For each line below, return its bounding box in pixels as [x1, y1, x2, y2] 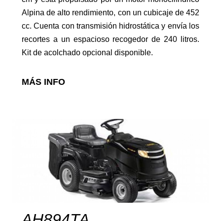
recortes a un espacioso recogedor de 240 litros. [22, 35, 199, 43]
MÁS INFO [22, 76, 65, 87]
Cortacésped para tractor [7, 208, 106, 218]
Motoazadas [7, 35, 56, 44]
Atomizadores [7, 121, 62, 131]
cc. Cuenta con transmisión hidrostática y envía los [22, 21, 199, 30]
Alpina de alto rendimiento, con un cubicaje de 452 [22, 8, 199, 17]
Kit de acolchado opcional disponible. [22, 48, 153, 57]
